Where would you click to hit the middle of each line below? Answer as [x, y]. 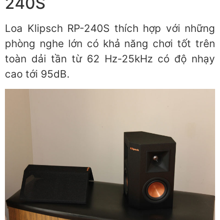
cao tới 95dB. [37, 74]
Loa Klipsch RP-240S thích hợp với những [110, 28]
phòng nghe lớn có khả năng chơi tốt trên [110, 44]
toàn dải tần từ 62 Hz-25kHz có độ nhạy [110, 59]
